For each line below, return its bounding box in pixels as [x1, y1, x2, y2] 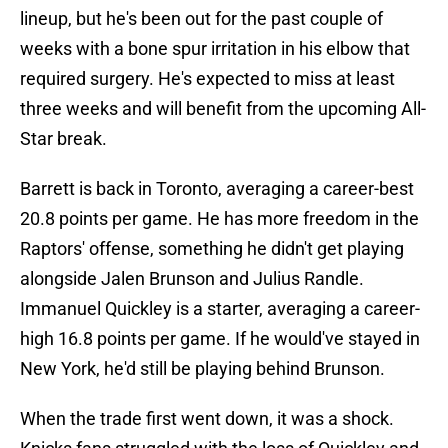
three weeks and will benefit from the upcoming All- [20, 98, 426, 120]
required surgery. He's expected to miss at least [20, 68, 395, 90]
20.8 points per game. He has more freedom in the [20, 208, 419, 230]
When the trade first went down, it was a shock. [20, 408, 394, 430]
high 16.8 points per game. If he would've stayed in [20, 328, 420, 350]
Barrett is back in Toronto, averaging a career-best [20, 178, 414, 200]
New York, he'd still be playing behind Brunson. [20, 358, 385, 380]
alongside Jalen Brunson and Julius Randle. [20, 268, 364, 290]
